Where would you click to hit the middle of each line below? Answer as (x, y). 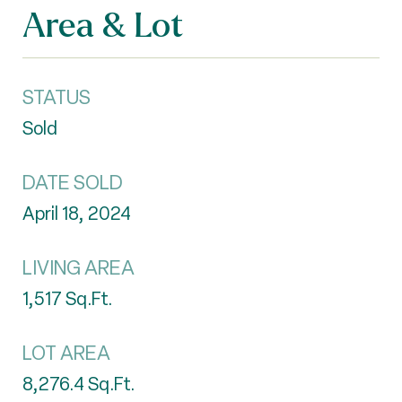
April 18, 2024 (77, 214)
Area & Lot (103, 24)
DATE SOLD (73, 183)
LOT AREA (66, 353)
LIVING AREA (79, 268)
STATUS (57, 97)
